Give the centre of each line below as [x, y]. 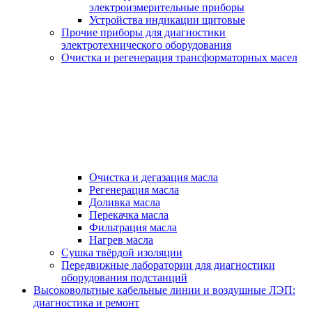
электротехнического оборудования [146, 45]
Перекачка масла [129, 215]
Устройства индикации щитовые [167, 20]
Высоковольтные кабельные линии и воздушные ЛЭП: [164, 290]
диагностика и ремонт [86, 303]
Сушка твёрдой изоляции [122, 253]
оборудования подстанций [124, 278]
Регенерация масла [134, 190]
